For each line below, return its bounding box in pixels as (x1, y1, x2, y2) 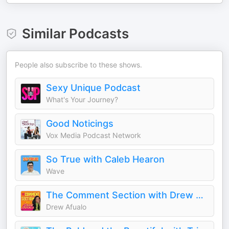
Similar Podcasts (21, 26, 129, 41)
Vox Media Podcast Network (46, 131, 141, 140)
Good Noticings (46, 118, 113, 129)
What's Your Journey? (46, 95, 118, 104)
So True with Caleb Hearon (46, 154, 165, 165)
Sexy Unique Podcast (46, 82, 141, 93)
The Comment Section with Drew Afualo (196, 190, 203, 200)
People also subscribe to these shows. (15, 60, 142, 69)
